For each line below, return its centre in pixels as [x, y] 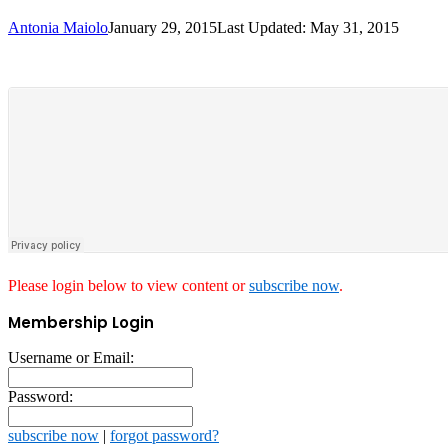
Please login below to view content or [128, 286]
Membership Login [81, 323]
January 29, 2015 [162, 28]
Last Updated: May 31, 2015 [308, 28]
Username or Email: [71, 358]
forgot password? [164, 436]
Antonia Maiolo [58, 28]
